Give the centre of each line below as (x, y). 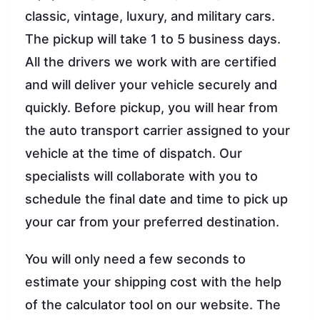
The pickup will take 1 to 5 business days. (153, 39)
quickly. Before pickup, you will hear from (151, 108)
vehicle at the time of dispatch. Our (134, 154)
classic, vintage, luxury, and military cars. (150, 16)
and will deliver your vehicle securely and (151, 85)
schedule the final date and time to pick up (156, 199)
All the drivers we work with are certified (151, 62)
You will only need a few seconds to (135, 259)
